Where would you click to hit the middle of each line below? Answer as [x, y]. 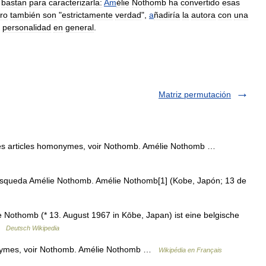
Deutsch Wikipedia [33, 228]
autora [203, 15]
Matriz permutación [195, 94]
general [80, 27]
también [25, 15]
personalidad [27, 27]
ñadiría [167, 15]
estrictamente [87, 15]
